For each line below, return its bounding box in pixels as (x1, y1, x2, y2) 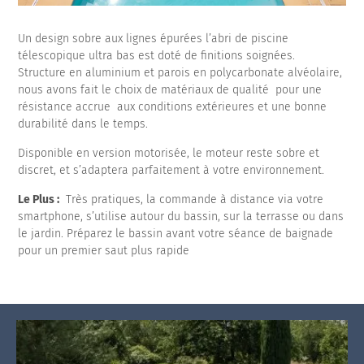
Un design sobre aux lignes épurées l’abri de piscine (18, 31, 289, 45)
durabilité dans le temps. (18, 116, 152, 131)
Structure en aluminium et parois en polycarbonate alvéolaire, (18, 65, 343, 80)
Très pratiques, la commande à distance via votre (59, 192, 324, 206)
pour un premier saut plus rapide (18, 243, 190, 258)
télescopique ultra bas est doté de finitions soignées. (18, 48, 296, 63)
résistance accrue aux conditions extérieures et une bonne (18, 99, 327, 114)
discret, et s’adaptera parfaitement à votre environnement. (18, 162, 328, 177)
